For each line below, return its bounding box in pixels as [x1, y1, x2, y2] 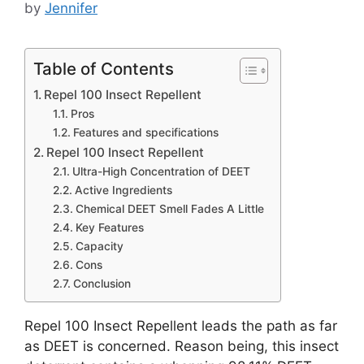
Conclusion [72, 276, 131, 290]
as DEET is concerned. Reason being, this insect [24, 337, 339, 354]
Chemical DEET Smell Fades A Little [75, 201, 264, 215]
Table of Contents [33, 58, 174, 79]
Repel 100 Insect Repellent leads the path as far [24, 317, 337, 334]
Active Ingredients [74, 183, 172, 197]
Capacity [75, 239, 123, 253]
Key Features [75, 220, 144, 234]
